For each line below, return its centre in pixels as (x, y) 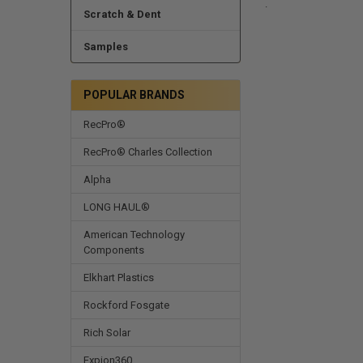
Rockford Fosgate (126, 305)
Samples (105, 47)
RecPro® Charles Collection (147, 152)
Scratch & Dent (122, 15)
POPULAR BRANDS (134, 94)
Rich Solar (107, 332)
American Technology (134, 234)
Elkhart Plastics (118, 277)
